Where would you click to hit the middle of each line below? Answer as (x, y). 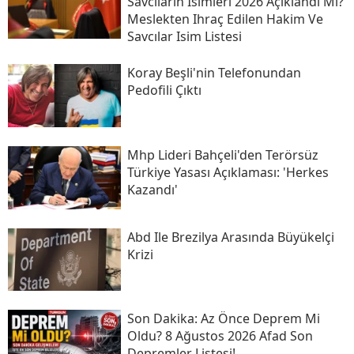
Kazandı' (152, 190)
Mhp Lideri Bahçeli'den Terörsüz (222, 155)
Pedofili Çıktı (164, 90)
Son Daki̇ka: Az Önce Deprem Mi (223, 319)
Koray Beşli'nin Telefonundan (214, 73)
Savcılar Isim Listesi (184, 37)
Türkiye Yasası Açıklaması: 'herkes (228, 173)
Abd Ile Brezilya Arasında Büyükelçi (230, 237)
